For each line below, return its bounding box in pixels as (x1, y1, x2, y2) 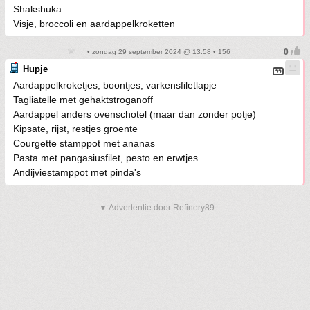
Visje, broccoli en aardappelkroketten (13, 18, 175, 29)
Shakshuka (13, 3, 62, 15)
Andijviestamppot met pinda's (13, 167, 141, 178)
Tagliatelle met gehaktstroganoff (13, 94, 153, 105)
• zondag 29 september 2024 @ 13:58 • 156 (85, 48, 230, 55)
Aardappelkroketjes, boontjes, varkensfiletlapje (13, 80, 217, 91)
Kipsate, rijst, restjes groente (13, 123, 138, 134)
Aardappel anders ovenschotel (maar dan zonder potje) (13, 109, 256, 120)
